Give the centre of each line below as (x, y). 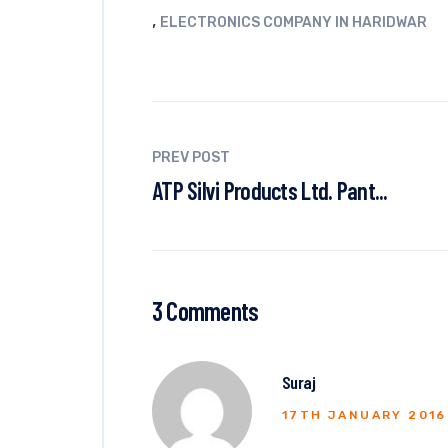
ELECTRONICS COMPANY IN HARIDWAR (293, 22)
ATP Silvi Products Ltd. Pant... (270, 190)
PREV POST (191, 157)
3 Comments (205, 310)
